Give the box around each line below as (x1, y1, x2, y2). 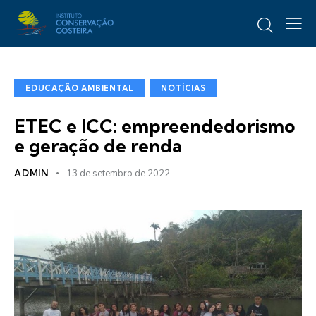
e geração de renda (14, 134, 182, 158)
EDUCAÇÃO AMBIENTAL (25, 83, 134, 94)
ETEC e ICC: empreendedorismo (14, 114, 296, 138)
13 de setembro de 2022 (66, 167, 170, 181)
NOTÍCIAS (161, 83, 206, 94)
